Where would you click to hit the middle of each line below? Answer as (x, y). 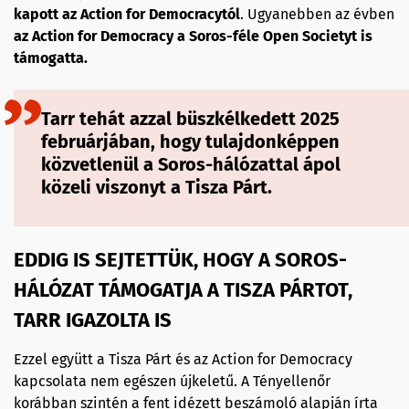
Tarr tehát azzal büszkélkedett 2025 (190, 118)
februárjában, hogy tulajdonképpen (190, 141)
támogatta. (51, 58)
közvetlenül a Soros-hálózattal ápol (191, 164)
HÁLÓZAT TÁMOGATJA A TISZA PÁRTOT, (183, 289)
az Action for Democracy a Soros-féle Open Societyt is (193, 36)
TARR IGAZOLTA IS (93, 320)
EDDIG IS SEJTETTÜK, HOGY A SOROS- (180, 259)
